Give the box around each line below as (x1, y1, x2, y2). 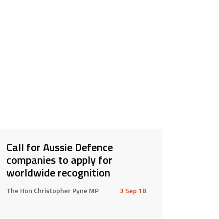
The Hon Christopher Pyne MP (6, 185, 99, 196)
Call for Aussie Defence (6, 138, 113, 155)
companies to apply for (6, 151, 112, 168)
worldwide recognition (6, 164, 110, 181)
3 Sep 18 (119, 185, 146, 196)
